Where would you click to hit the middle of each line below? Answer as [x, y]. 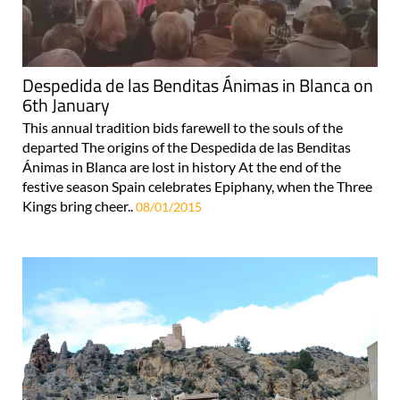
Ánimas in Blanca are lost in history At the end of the [182, 166]
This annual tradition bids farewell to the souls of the [183, 127]
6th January [66, 104]
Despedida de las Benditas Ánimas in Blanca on [198, 85]
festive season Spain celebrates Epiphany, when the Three [197, 186]
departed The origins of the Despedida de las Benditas [187, 146]
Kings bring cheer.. [79, 205]
